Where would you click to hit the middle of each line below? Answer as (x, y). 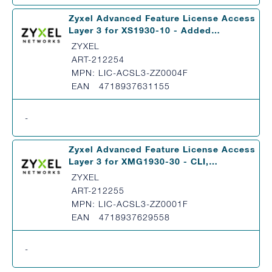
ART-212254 (98, 59)
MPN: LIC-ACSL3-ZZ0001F (130, 204)
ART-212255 (98, 190)
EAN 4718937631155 (121, 86)
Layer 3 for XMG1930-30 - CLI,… (143, 161)
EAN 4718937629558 (121, 217)
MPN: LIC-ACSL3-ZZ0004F (130, 73)
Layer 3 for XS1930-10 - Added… (144, 30)
